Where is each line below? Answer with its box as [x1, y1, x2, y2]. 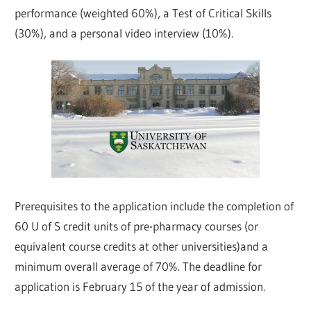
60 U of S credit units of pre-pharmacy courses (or [15, 218, 259, 233]
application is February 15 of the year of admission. [15, 278, 266, 294]
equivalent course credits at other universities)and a [15, 238, 269, 253]
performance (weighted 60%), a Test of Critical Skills [15, 5, 272, 20]
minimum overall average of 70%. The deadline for [15, 258, 262, 274]
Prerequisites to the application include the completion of [15, 198, 294, 213]
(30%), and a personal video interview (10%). [15, 25, 234, 40]
